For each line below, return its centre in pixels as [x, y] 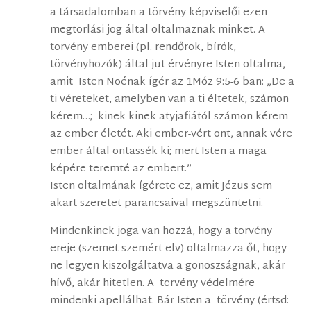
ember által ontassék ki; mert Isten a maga [159, 152]
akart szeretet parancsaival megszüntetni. [157, 204]
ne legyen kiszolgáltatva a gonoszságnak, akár [168, 267]
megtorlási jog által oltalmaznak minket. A [158, 31]
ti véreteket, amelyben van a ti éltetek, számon [170, 100]
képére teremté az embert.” [121, 169]
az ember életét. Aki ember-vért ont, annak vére [171, 135]
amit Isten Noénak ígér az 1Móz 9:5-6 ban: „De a [173, 83]
